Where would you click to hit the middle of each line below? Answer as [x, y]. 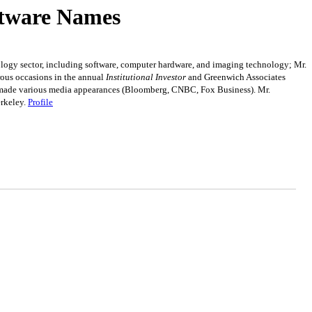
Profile [40, 102]
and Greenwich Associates [236, 77]
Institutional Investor [146, 77]
